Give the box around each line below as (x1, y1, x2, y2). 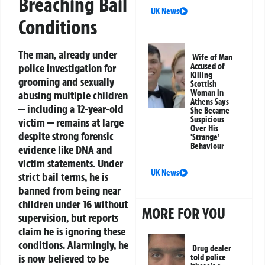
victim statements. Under (18, 156, 123, 170)
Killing (190, 70, 213, 81)
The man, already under (18, 47, 117, 62)
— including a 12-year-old (18, 101, 124, 116)
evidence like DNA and (18, 142, 112, 157)
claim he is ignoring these (18, 224, 125, 238)
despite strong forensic (18, 128, 114, 143)
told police (190, 252, 227, 263)
